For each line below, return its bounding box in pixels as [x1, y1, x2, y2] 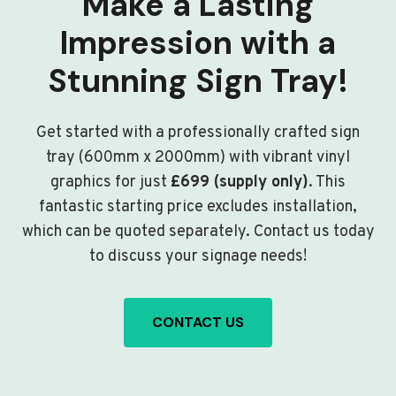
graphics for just [50, 172, 171, 194]
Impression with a [60, 22, 336, 65]
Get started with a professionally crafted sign [36, 123, 360, 144]
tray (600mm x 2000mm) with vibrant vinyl [46, 148, 350, 169]
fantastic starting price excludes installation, [39, 197, 357, 218]
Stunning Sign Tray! [48, 60, 348, 103]
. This [308, 172, 346, 194]
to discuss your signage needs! [89, 247, 307, 268]
